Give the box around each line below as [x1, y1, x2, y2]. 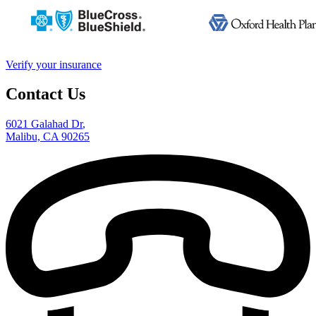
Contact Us [6, 85, 85, 104]
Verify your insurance [6, 58, 102, 71]
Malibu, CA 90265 [6, 130, 90, 143]
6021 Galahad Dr [6, 118, 83, 130]
